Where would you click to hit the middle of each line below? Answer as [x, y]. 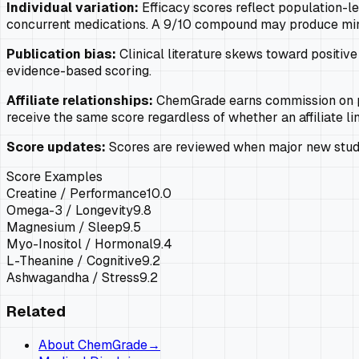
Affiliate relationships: [80, 101]
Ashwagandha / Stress [73, 278]
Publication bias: [61, 54]
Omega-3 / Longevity [70, 211]
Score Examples [54, 177]
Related [36, 312]
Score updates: [56, 147]
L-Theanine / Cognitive [74, 261]
